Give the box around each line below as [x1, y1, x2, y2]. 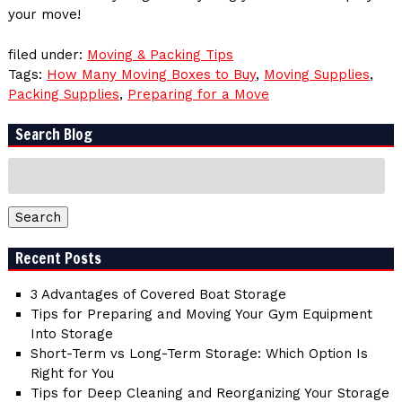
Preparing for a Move [127, 85, 269, 102]
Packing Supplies [7, 85, 119, 102]
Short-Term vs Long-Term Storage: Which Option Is [30, 345, 368, 363]
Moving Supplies [263, 66, 370, 83]
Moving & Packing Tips [86, 46, 233, 63]
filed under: [7, 46, 87, 63]
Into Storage [30, 326, 113, 343]
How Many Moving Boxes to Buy [46, 66, 256, 83]
